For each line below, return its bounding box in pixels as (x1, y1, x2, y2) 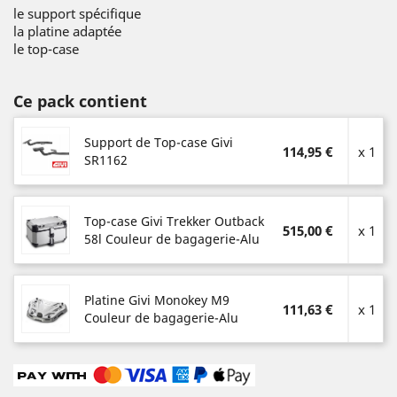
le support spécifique (13, 4, 141, 22)
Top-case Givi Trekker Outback (84, 212, 264, 230)
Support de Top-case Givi (84, 133, 233, 151)
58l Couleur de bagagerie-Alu (84, 230, 260, 247)
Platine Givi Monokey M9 (84, 291, 230, 308)
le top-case (13, 40, 82, 58)
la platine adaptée (13, 22, 121, 40)
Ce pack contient (13, 90, 147, 112)
